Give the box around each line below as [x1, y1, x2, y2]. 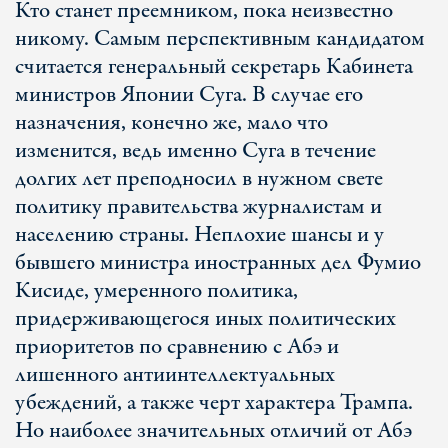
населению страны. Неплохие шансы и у [15, 219, 384, 251]
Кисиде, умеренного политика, [15, 275, 298, 307]
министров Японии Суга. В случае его [15, 79, 363, 111]
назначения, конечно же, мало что [15, 107, 328, 139]
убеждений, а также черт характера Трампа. [15, 387, 413, 419]
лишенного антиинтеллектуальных [15, 359, 335, 391]
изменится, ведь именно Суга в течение [15, 135, 376, 167]
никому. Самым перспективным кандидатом [15, 23, 425, 55]
